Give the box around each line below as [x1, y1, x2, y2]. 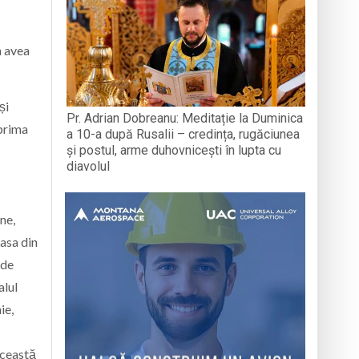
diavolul [67, 158, 111, 174]
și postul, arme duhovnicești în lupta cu [67, 142, 282, 158]
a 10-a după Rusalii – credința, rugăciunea [67, 126, 301, 142]
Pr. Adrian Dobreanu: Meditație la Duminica [67, 110, 304, 126]
